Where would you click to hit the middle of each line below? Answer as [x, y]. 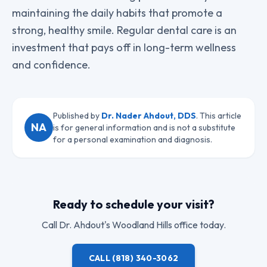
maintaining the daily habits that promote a [117, 13]
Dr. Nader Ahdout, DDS [149, 116]
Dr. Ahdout [81, 225]
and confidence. [51, 65]
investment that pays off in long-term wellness [124, 48]
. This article [219, 116]
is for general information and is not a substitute [144, 128]
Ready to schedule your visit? [133, 204]
